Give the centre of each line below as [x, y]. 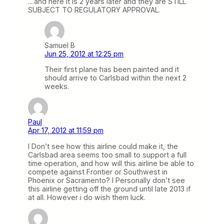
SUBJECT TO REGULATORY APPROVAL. [94, 9]
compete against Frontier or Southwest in [98, 171]
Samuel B [60, 45]
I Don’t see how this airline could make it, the [103, 146]
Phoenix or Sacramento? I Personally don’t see [106, 180]
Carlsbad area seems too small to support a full [107, 154]
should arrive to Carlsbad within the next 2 [115, 78]
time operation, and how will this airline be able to [111, 163]
